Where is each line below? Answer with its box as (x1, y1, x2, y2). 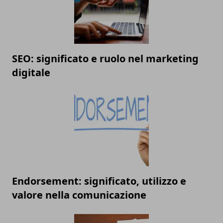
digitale (12, 66, 50, 80)
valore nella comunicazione (12, 188, 146, 202)
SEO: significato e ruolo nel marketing (12, 52, 199, 66)
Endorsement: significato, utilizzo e (12, 174, 186, 188)
